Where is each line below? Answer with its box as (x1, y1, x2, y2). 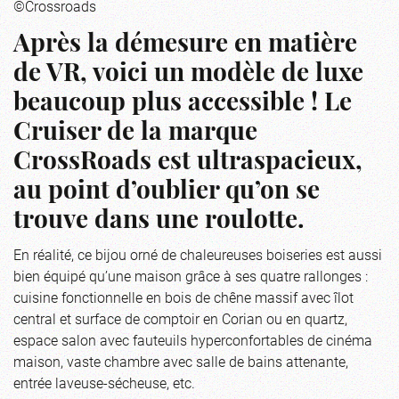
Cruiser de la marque (13, 120, 257, 146)
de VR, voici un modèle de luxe (13, 61, 363, 87)
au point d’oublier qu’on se (13, 179, 320, 205)
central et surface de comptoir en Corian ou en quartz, (13, 308, 347, 328)
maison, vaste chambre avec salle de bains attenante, (13, 351, 348, 370)
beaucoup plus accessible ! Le (13, 91, 352, 117)
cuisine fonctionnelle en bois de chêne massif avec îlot (13, 287, 354, 306)
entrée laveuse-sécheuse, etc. (13, 372, 195, 392)
